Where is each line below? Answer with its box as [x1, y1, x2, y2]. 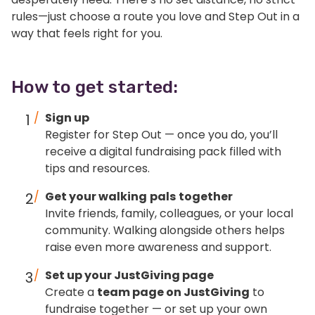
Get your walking [45, 188, 147, 205]
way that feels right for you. [11, 25, 162, 41]
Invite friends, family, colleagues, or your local [45, 205, 293, 221]
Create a [45, 283, 97, 300]
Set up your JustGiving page [45, 266, 214, 283]
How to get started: [11, 76, 178, 97]
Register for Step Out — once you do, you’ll [45, 126, 278, 143]
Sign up [45, 109, 89, 126]
